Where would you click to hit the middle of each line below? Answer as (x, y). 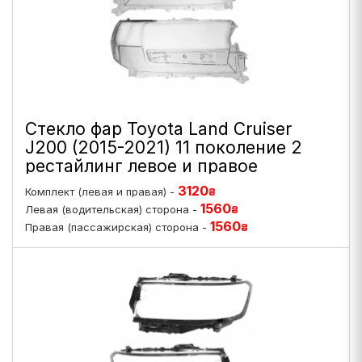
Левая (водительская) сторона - (113, 209)
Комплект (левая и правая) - (101, 192)
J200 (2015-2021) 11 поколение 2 (164, 147)
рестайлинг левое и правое (141, 166)
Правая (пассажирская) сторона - (118, 227)
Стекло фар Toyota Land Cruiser (158, 129)
